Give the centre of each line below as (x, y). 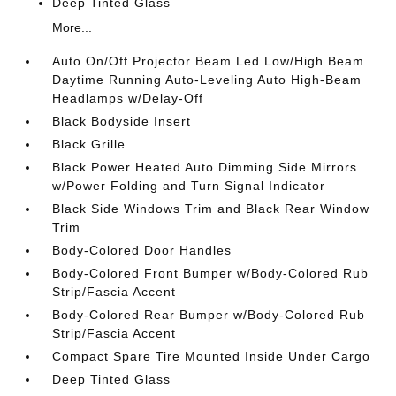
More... (72, 27)
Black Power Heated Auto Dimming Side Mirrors (205, 167)
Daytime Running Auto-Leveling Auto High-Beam (207, 80)
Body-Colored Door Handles (142, 250)
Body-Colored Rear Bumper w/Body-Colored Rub (209, 315)
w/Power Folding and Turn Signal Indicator (189, 186)
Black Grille (89, 144)
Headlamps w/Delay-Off (128, 98)
